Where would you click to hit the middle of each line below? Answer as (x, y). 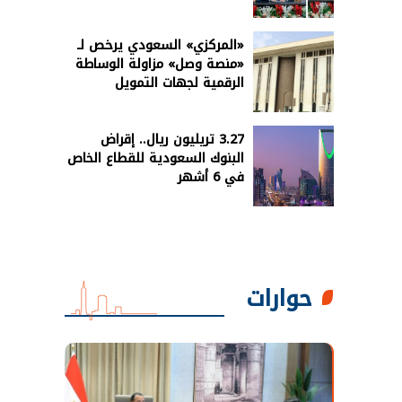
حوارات (279, 298)
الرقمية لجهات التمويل (179, 83)
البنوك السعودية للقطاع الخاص (156, 158)
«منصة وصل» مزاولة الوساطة (160, 64)
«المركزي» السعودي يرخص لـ (161, 45)
